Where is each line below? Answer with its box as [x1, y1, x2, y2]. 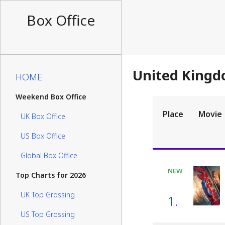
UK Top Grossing [21, 190, 75, 199]
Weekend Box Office [16, 92, 86, 101]
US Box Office [21, 131, 65, 141]
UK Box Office [21, 111, 65, 121]
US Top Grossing [21, 209, 75, 219]
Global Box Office [21, 151, 77, 160]
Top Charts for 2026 [16, 170, 86, 180]
